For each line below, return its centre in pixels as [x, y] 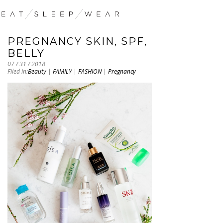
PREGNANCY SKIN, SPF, [77, 42]
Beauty [37, 72]
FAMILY [62, 72]
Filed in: [18, 72]
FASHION [90, 72]
